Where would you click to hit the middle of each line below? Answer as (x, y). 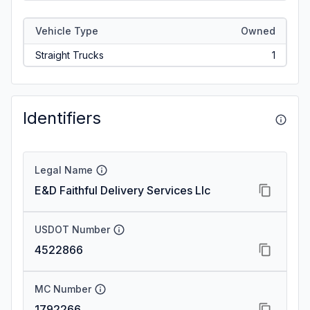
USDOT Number (72, 229)
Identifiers (62, 118)
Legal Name (64, 170)
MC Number (63, 289)
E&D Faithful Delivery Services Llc (122, 190)
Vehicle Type (66, 30)
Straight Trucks (69, 55)
